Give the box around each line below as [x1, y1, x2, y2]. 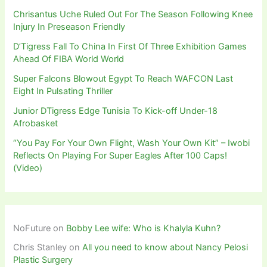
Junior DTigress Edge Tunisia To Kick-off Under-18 [13, 105, 218, 116]
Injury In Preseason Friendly [13, 21, 126, 32]
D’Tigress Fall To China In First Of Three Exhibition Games [13, 41, 247, 52]
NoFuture [13, 222, 51, 234]
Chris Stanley [13, 241, 67, 253]
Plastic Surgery [13, 254, 73, 265]
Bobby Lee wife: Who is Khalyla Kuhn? [66, 222, 221, 234]
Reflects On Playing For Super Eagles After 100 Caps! [13, 150, 228, 161]
